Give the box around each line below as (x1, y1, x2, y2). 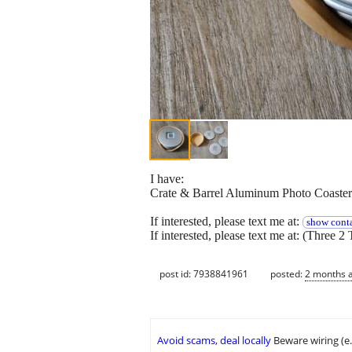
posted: (270, 266, 305, 280)
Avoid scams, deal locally (157, 333, 271, 348)
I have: (150, 172, 184, 186)
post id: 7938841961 (159, 266, 248, 280)
